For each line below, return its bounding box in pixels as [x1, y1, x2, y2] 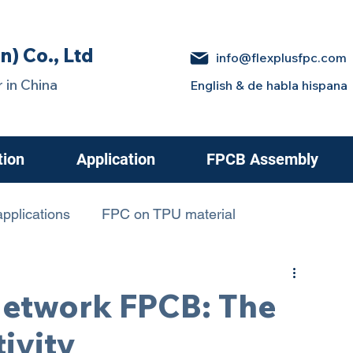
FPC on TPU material [102, 206, 236, 222]
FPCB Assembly [206, 150, 318, 169]
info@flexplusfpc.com [216, 50, 347, 65]
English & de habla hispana [190, 77, 347, 93]
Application [76, 150, 155, 169]
